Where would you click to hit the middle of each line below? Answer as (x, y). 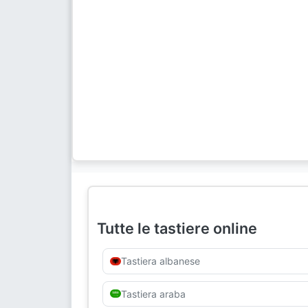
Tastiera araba (153, 294)
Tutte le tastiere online (177, 229)
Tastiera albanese (160, 261)
